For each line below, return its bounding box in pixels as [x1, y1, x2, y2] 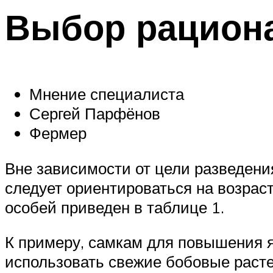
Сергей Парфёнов [29, 103, 160, 123]
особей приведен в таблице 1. [5, 197, 224, 217]
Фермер [29, 122, 87, 143]
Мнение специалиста [29, 83, 184, 104]
